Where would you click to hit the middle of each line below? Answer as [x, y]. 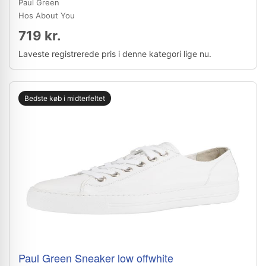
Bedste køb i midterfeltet [65, 98]
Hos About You [47, 15]
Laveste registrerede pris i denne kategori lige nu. [115, 54]
